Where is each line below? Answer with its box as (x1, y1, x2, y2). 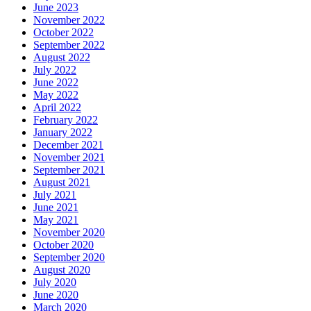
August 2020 (33, 264, 90, 276)
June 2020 (33, 289, 78, 301)
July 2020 (33, 276, 76, 289)
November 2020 (33, 226, 105, 239)
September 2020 (33, 251, 105, 264)
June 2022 (33, 76, 78, 89)
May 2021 (33, 214, 78, 226)
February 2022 (33, 114, 98, 126)
